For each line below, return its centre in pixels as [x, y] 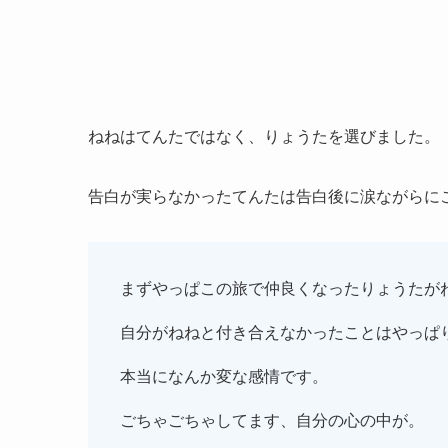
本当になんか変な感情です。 [224, 375]
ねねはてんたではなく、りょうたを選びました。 [264, 135]
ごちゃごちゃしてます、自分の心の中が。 [272, 419]
